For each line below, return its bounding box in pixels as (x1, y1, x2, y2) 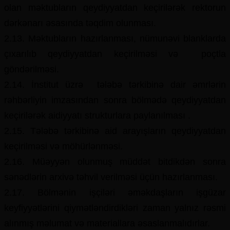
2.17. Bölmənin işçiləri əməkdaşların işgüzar (4, 187, 226, 198)
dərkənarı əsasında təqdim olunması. (4, 18, 156, 28)
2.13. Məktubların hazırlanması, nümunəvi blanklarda (4, 33, 226, 44)
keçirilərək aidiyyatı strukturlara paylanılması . (4, 110, 190, 121)
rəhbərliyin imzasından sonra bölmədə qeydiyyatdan (4, 95, 226, 105)
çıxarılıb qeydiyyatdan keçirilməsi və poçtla (4, 49, 226, 59)
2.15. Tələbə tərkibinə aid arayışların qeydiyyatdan (4, 126, 226, 136)
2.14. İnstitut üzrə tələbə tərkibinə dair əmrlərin (4, 80, 226, 90)
